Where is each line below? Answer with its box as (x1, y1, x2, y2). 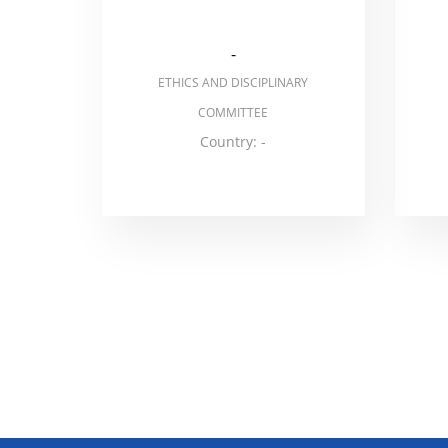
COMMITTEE (198, 104, 269, 121)
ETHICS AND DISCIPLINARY (158, 74, 309, 91)
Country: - (200, 132, 267, 151)
